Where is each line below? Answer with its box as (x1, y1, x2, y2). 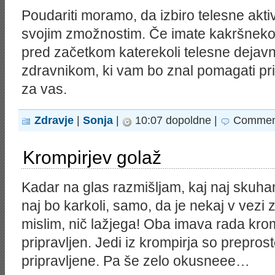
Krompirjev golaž (23, 147, 161, 168)
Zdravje (34, 114, 74, 126)
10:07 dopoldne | (132, 114, 220, 126)
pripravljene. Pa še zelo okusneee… (21, 253, 250, 269)
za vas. (21, 81, 67, 97)
